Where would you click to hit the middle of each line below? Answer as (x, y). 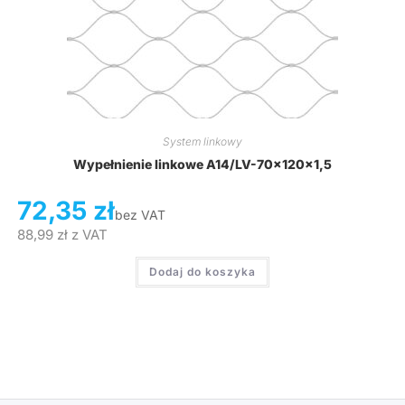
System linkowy (202, 142)
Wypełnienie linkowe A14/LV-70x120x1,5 (202, 165)
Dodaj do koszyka (202, 272)
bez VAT (140, 215)
